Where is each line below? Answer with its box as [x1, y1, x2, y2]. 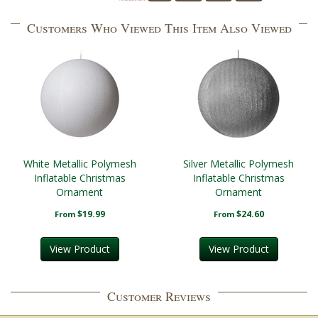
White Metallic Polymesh [23, 157, 136, 170]
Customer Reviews [107, 287, 211, 305]
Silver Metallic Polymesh [183, 157, 294, 170]
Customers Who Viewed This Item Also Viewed [26, 19, 292, 36]
